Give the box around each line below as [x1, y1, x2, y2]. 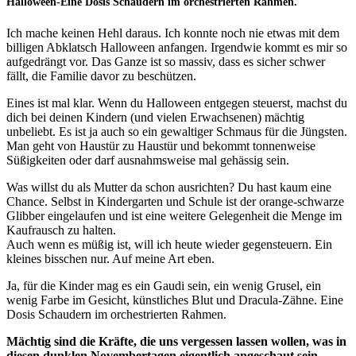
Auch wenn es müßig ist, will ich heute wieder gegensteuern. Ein [6, 238, 332, 252]
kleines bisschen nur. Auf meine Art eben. [6, 252, 215, 266]
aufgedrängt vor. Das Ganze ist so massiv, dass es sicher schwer [6, 55, 325, 69]
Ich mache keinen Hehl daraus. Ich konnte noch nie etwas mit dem [6, 26, 339, 41]
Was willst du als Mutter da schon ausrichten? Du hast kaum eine [6, 180, 331, 195]
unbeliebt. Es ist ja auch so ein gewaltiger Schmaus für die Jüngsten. [6, 125, 347, 139]
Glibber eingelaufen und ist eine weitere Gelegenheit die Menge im [6, 209, 342, 223]
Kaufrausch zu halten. [6, 223, 116, 238]
